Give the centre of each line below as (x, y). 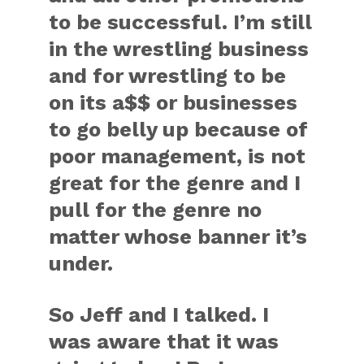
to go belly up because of (179, 129)
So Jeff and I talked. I (159, 314)
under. (81, 263)
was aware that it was (164, 341)
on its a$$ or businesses (173, 102)
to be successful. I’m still (181, 22)
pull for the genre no (156, 210)
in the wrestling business (179, 49)
